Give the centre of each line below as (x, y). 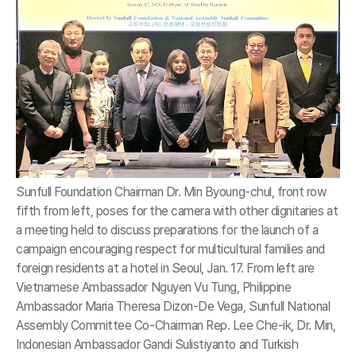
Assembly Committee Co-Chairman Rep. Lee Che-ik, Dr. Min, (176, 326)
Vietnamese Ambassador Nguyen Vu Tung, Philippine (154, 288)
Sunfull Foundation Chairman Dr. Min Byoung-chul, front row (171, 192)
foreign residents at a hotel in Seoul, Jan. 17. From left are (166, 269)
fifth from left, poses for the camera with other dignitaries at (177, 211)
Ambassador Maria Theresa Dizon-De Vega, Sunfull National (173, 307)
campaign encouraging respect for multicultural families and (170, 250)
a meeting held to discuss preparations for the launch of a (167, 230)
